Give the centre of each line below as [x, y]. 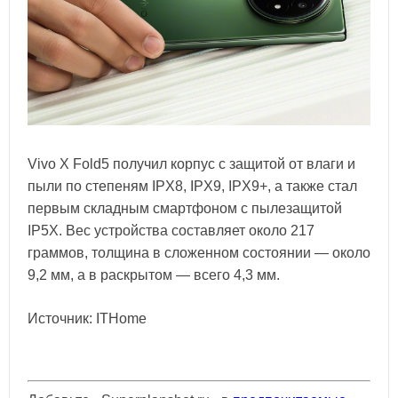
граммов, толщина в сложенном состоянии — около [199, 253]
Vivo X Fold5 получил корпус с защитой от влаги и [191, 164]
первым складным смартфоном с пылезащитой [185, 209]
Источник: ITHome [87, 319]
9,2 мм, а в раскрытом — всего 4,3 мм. [154, 275]
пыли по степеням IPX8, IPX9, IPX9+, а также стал [192, 187]
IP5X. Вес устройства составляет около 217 [171, 231]
